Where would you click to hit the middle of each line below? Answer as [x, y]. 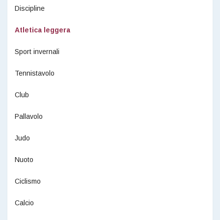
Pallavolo [29, 116]
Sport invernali [37, 51]
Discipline [30, 8]
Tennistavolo [35, 73]
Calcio [24, 203]
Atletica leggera [42, 30]
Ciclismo [28, 181]
